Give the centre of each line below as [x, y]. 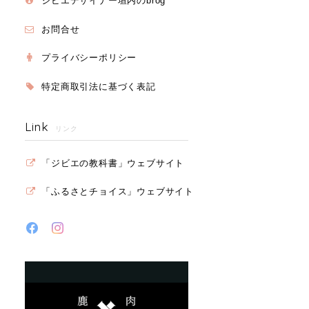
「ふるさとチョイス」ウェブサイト [118, 192]
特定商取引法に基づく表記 [99, 86]
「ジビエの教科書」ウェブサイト [113, 163]
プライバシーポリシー [89, 58]
